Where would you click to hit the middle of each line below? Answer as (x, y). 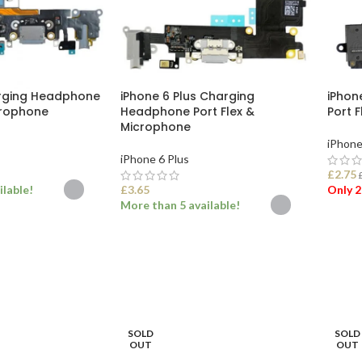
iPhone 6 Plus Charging (187, 96)
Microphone (155, 126)
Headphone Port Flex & (187, 111)
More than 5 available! (180, 204)
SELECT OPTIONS (175, 245)
